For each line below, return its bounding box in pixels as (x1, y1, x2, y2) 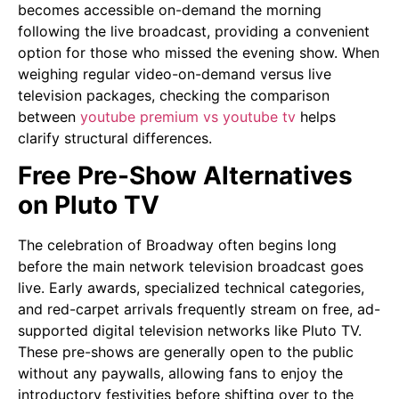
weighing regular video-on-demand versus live (18, 65, 331, 84)
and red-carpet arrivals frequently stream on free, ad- (18, 300, 380, 319)
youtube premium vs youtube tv (80, 108, 296, 126)
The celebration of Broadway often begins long (18, 236, 337, 255)
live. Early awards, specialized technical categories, (18, 279, 364, 297)
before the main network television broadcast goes (18, 257, 363, 276)
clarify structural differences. (18, 129, 212, 148)
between (18, 108, 76, 126)
